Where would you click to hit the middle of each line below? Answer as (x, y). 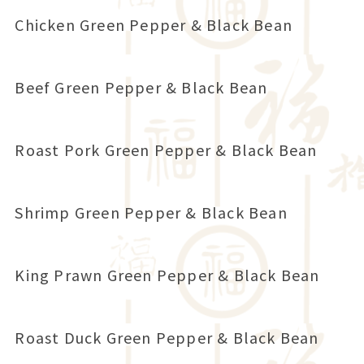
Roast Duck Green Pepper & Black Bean (167, 338)
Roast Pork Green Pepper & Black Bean (166, 150)
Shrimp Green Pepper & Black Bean (151, 212)
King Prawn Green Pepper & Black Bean (167, 275)
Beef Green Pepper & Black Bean (141, 87)
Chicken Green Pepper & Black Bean (154, 25)
